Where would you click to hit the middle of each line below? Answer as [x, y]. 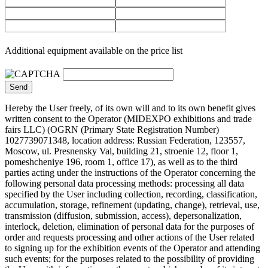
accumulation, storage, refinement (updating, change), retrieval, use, [132, 205]
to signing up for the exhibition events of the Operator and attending [133, 248]
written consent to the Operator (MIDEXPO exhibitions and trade [128, 119]
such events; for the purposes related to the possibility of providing [130, 259]
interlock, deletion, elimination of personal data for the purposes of [130, 227]
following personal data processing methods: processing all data [124, 184]
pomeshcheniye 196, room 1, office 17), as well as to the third [121, 162]
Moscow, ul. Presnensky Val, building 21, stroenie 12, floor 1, [121, 151]
